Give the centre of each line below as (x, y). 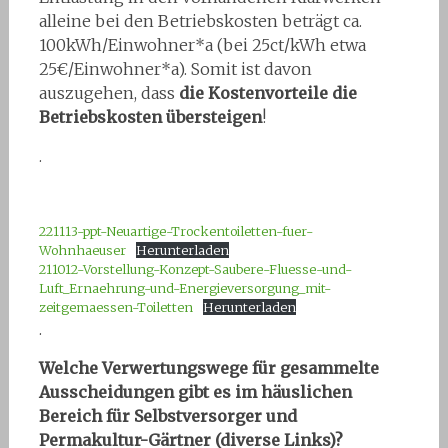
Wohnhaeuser (82, 249)
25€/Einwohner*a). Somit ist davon (175, 68)
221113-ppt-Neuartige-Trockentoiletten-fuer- (175, 230)
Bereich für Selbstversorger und (167, 415)
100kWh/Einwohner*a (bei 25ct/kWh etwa (202, 44)
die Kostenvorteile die (267, 92)
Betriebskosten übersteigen (150, 116)
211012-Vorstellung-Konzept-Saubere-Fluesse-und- (195, 268)
